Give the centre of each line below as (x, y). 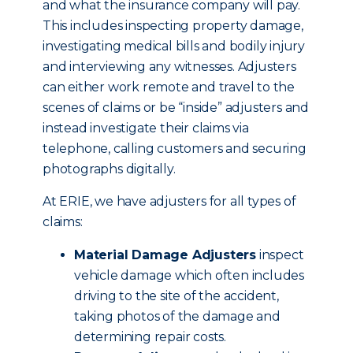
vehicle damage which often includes (190, 275)
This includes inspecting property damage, (173, 26)
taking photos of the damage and (177, 316)
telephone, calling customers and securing (175, 149)
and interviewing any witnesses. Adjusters (169, 67)
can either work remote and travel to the (169, 87)
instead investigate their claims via (146, 128)
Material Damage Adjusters (165, 255)
